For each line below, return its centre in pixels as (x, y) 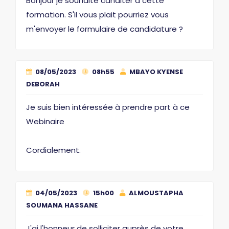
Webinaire (45, 121)
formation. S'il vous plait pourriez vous (97, 14)
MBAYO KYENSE (155, 72)
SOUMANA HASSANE (62, 205)
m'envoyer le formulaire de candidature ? (105, 29)
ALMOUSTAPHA (155, 193)
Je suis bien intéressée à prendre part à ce (108, 107)
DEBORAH (43, 84)
